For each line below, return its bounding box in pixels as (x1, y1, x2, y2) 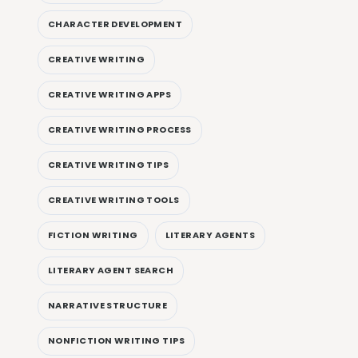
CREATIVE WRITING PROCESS (48, 123, 192, 137)
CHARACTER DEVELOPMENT (48, 18, 183, 31)
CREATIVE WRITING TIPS (48, 158, 169, 172)
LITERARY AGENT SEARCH (48, 264, 174, 277)
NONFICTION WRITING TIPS (48, 334, 185, 348)
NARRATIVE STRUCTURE (48, 299, 168, 312)
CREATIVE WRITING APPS (48, 88, 172, 101)
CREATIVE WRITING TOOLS (48, 193, 180, 207)
